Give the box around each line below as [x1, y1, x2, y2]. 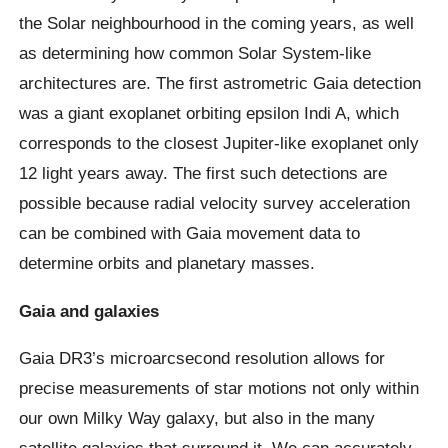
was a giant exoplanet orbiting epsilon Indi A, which [19, 103, 400, 124]
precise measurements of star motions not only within [19, 377, 420, 398]
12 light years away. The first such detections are [19, 163, 388, 184]
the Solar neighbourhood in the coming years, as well [19, 13, 415, 34]
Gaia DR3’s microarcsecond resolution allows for [19, 347, 386, 368]
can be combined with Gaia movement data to [19, 223, 361, 244]
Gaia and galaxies [19, 300, 160, 321]
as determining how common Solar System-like [19, 43, 372, 64]
